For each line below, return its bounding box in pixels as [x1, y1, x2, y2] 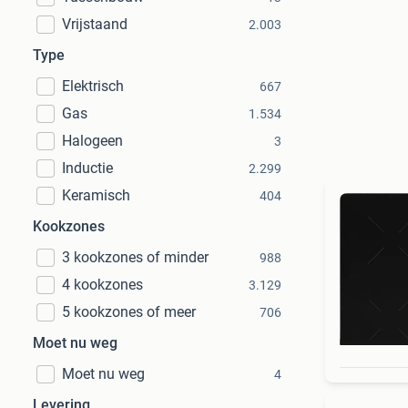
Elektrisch [62, 77, 124, 95]
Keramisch [62, 187, 130, 204]
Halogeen [62, 132, 123, 149]
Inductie [62, 159, 113, 177]
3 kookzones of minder [62, 249, 209, 266]
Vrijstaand [62, 15, 127, 33]
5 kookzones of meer [62, 303, 196, 321]
